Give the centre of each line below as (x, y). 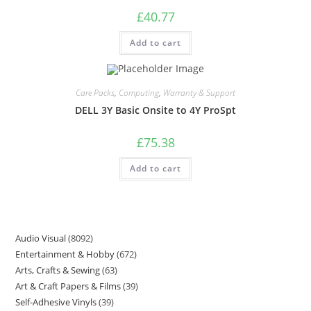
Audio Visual (41, 238)
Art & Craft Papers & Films (68, 286)
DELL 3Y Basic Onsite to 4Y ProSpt (155, 110)
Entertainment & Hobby (65, 254)
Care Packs (95, 92)
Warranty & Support (199, 92)
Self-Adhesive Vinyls (56, 302)
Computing (139, 92)
